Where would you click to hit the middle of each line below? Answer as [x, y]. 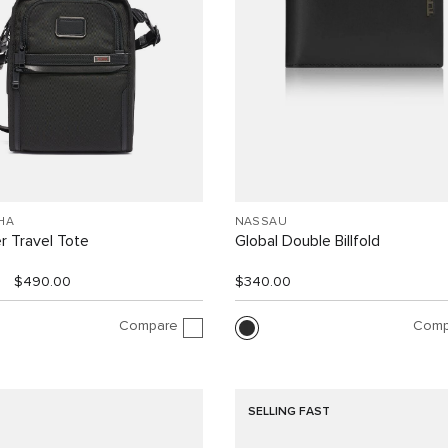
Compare [148, 325]
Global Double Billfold [307, 241]
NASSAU [261, 222]
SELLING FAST [289, 412]
